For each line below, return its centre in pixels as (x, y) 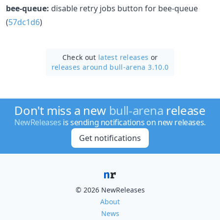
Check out (80, 57)
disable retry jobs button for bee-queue (124, 8)
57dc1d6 (24, 22)
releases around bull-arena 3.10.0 (110, 67)
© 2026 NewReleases (110, 190)
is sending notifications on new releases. (133, 122)
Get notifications (110, 138)
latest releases (124, 57)
